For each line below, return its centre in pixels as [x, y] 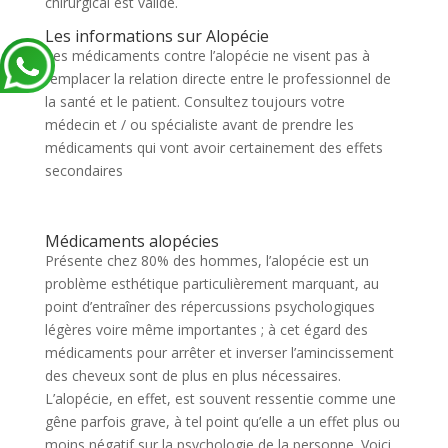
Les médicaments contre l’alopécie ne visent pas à [207, 55]
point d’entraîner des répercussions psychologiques [209, 306]
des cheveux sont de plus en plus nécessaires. [192, 375]
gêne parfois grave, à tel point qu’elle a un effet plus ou [222, 421]
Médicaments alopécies [131, 240]
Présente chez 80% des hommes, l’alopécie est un [206, 260]
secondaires [83, 170]
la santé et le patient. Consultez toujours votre [194, 101]
